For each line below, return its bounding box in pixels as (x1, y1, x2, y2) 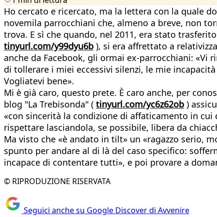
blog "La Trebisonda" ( (4, 98, 96, 110)
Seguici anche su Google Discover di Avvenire (21, 205, 189, 216)
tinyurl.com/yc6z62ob (96, 98, 184, 110)
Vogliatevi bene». (4, 75, 74, 87)
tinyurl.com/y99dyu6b (4, 40, 93, 52)
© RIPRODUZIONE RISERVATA (4, 175, 110, 186)
